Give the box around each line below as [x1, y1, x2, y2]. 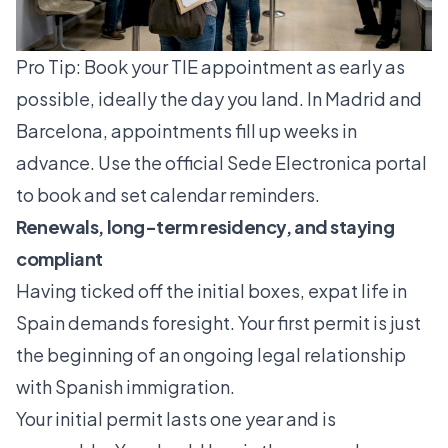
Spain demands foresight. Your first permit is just [16, 310, 421, 334]
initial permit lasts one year [55, 406, 283, 430]
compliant [16, 246, 103, 270]
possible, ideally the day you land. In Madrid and [16, 86, 422, 110]
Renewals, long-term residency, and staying [16, 214, 395, 238]
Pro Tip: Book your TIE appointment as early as [16, 54, 405, 78]
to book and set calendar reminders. [16, 182, 320, 206]
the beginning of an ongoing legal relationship [16, 342, 406, 366]
